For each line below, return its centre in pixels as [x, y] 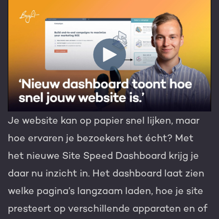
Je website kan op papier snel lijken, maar [104, 120]
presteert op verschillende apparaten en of [108, 208]
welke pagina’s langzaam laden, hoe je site [106, 191]
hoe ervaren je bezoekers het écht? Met [101, 138]
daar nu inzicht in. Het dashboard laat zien [106, 173]
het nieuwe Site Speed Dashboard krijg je [103, 156]
